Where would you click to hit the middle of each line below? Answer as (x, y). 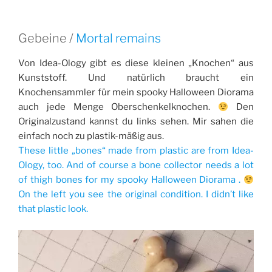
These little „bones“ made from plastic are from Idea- (136, 151)
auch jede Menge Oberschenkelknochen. (118, 107)
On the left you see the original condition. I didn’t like (136, 195)
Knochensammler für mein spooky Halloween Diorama (136, 93)
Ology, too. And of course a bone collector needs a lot (136, 165)
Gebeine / (47, 39)
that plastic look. (53, 209)
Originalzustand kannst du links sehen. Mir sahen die (136, 122)
